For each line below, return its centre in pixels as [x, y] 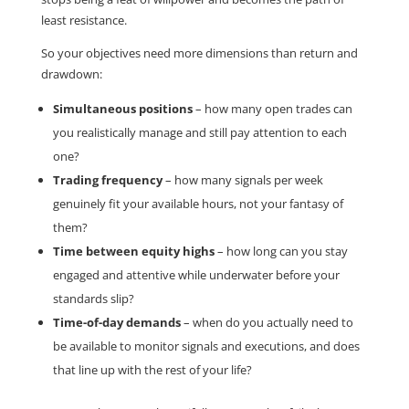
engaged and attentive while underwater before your [196, 275]
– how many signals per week [242, 180]
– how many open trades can [272, 109]
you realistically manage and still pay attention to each [199, 133]
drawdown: [71, 74]
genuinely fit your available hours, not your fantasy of [198, 204]
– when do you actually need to [267, 323]
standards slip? [93, 299]
